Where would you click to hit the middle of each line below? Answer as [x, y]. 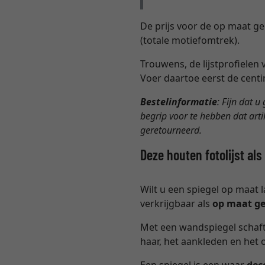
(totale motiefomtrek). [190, 41]
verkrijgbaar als [177, 204]
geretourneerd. [171, 130]
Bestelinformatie [179, 102]
